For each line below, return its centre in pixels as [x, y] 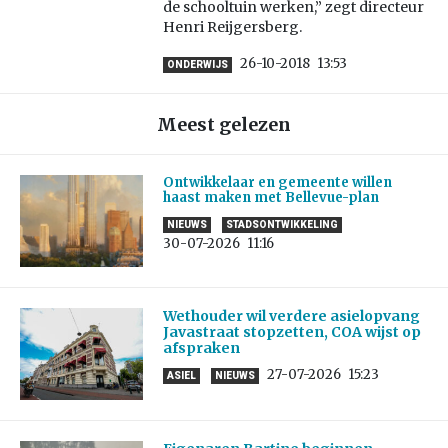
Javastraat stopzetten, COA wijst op [291, 332]
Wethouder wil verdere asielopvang [291, 316]
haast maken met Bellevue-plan [270, 198]
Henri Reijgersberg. [232, 27]
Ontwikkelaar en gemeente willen [277, 183]
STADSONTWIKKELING [281, 225]
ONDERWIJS [197, 65]
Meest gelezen [224, 125]
